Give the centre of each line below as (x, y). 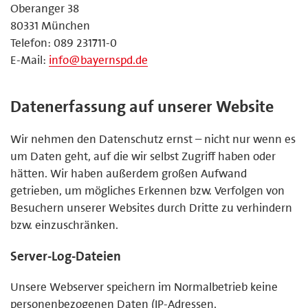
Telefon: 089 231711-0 (64, 42)
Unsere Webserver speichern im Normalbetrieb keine (144, 286)
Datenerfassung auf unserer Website (142, 106)
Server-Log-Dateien (66, 256)
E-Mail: (30, 59)
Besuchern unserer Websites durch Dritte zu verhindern (151, 207)
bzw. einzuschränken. (64, 224)
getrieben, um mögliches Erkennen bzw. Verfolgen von (147, 190)
